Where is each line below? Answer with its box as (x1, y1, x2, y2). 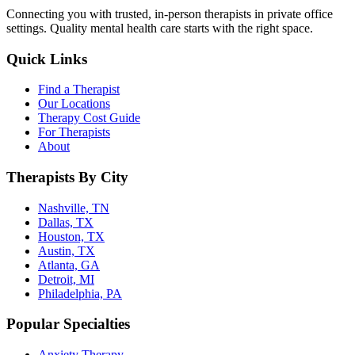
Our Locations (38, 97, 110, 111)
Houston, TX (38, 229, 105, 243)
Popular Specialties (6, 315, 130, 333)
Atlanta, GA (38, 258, 100, 272)
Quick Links (6, 50, 87, 67)
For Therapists (38, 125, 110, 139)
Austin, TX (38, 243, 95, 258)
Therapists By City (6, 169, 128, 185)
